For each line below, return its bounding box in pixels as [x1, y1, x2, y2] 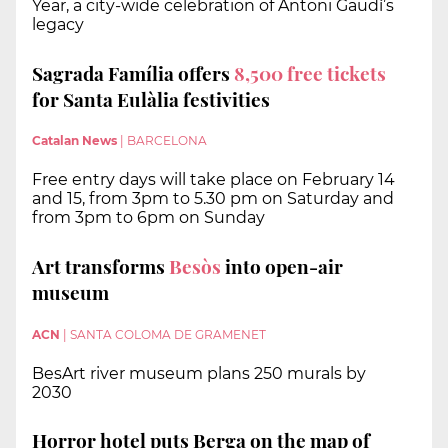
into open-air [221, 252, 343, 279]
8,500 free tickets [234, 59, 386, 86]
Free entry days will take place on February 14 [32, 170, 395, 190]
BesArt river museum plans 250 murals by [32, 363, 366, 383]
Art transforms [32, 252, 169, 279]
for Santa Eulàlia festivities [32, 85, 270, 112]
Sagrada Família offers [32, 59, 234, 86]
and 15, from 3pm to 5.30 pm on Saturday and [32, 189, 394, 209]
